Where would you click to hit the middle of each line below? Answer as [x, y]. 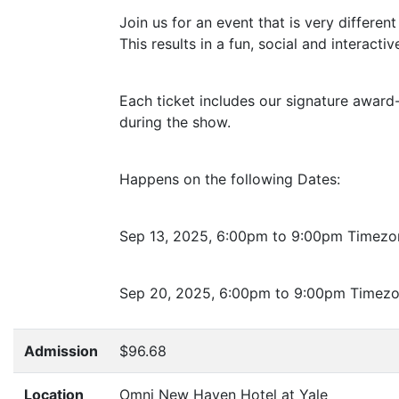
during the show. [175, 122]
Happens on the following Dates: [230, 179]
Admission [61, 350]
